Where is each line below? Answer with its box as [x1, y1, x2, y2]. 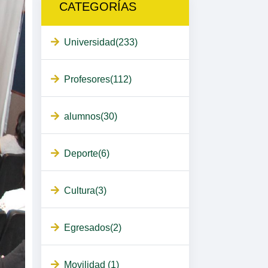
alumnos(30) [63, 111, 117, 122]
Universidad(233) [63, 37, 138, 48]
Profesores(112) [63, 74, 132, 85]
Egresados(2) [63, 223, 121, 233]
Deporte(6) [63, 148, 109, 159]
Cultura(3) [63, 185, 106, 196]
